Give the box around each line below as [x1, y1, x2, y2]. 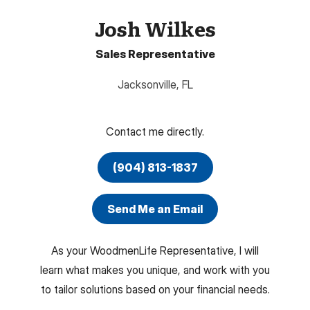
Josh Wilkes [94, 15, 216, 44]
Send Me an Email [107, 201, 203, 216]
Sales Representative [95, 47, 215, 62]
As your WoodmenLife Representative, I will [51, 244, 259, 258]
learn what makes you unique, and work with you [40, 263, 270, 277]
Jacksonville [117, 77, 176, 92]
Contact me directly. [106, 125, 204, 139]
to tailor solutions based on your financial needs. [40, 282, 270, 297]
